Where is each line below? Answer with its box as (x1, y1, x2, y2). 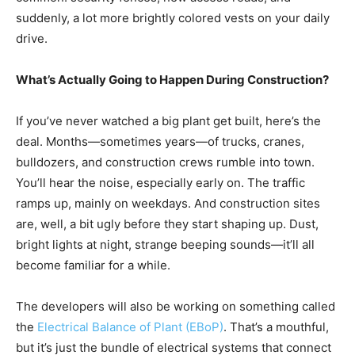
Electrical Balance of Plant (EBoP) (37, 319, 223, 335)
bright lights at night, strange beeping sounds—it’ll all (16, 237, 315, 253)
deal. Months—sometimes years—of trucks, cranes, (16, 134, 304, 150)
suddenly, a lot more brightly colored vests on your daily (16, 10, 330, 26)
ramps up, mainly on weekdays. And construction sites (16, 196, 320, 212)
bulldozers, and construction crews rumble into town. (16, 155, 315, 170)
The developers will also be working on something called (16, 299, 335, 315)
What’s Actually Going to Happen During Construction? (16, 72, 329, 88)
